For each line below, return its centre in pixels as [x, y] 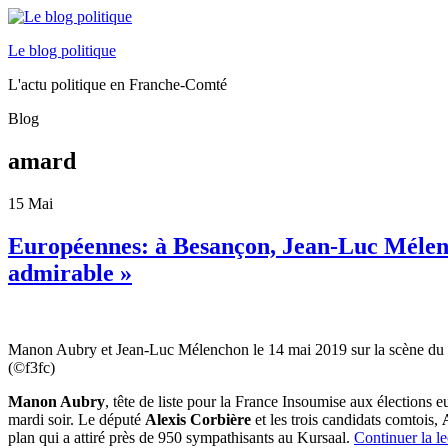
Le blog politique [62, 50]
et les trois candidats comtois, [346, 419]
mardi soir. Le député [76, 419]
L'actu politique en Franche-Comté [117, 84]
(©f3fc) [31, 367]
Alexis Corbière [198, 419]
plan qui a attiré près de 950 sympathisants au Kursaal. [181, 437]
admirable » [70, 272]
